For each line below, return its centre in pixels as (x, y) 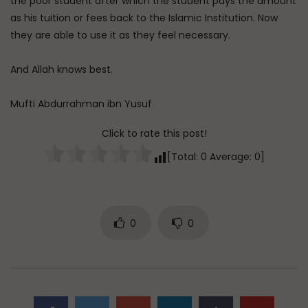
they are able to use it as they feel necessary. (120, 35)
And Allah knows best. (62, 70)
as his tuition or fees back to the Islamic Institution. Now (144, 18)
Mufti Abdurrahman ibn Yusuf (81, 104)
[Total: (184, 156)
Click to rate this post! (154, 133)
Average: (231, 156)
